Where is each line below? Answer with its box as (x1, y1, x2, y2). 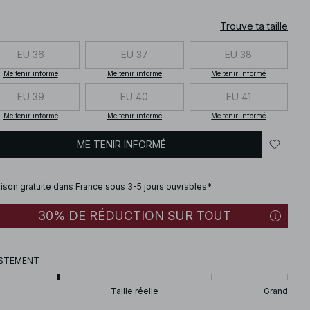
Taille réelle (111, 285, 158, 296)
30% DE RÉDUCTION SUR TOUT (38, 208, 231, 223)
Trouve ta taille (220, 19, 288, 32)
